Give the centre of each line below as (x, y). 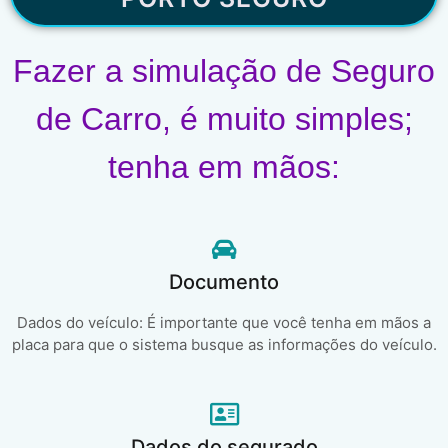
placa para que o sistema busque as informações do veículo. (224, 345)
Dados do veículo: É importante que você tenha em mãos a (224, 323)
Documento (224, 282)
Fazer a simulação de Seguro (224, 71)
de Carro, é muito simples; (224, 119)
